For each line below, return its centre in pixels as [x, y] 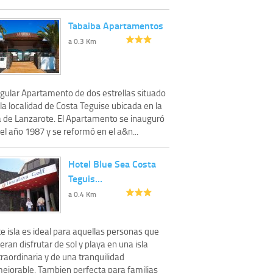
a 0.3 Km [82, 41]
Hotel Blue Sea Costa [112, 163]
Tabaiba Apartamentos [116, 25]
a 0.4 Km [82, 194]
